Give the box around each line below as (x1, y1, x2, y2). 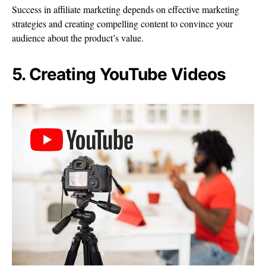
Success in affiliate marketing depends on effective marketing (12, 2, 239, 15)
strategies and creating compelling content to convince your (12, 17, 233, 30)
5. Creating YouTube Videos (12, 64, 226, 84)
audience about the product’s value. (12, 31, 144, 44)
